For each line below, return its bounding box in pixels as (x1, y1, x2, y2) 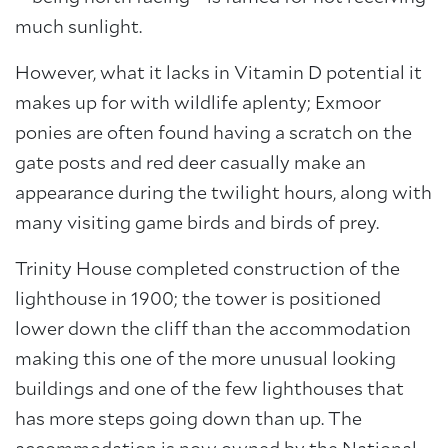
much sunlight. (15, 19, 142, 37)
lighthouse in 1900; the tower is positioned (15, 291, 381, 309)
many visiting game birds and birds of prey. (15, 215, 379, 233)
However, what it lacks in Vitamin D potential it (15, 65, 422, 83)
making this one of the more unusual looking (15, 351, 396, 369)
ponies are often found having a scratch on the (15, 125, 412, 143)
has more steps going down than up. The (15, 411, 362, 429)
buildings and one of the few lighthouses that (15, 381, 404, 399)
